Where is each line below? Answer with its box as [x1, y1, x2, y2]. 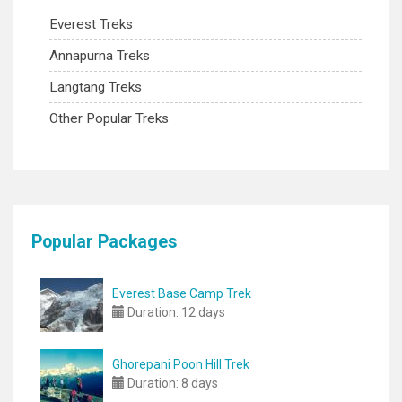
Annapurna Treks [49, 48, 150, 64]
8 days [179, 376, 218, 390]
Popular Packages [31, 232, 178, 252]
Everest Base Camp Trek [112, 286, 251, 301]
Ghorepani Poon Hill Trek [112, 357, 249, 371]
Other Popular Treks [49, 110, 169, 127]
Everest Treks [49, 16, 133, 32]
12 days [179, 305, 225, 319]
